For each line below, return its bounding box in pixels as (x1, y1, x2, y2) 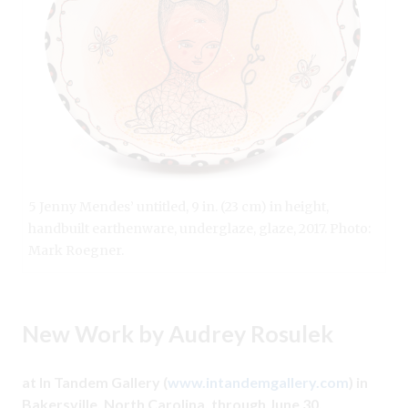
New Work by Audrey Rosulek (22, 319, 333, 347)
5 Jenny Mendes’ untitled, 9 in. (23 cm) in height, (28, 198, 329, 215)
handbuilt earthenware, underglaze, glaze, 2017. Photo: (28, 219, 371, 237)
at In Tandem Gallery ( (22, 372, 168, 391)
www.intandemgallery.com (168, 372, 349, 391)
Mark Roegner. (28, 241, 124, 259)
